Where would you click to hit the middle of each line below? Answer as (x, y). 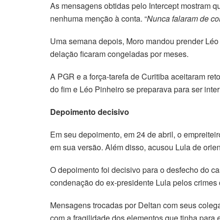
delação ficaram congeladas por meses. (119, 54)
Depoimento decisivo (90, 112)
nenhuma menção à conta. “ (98, 19)
